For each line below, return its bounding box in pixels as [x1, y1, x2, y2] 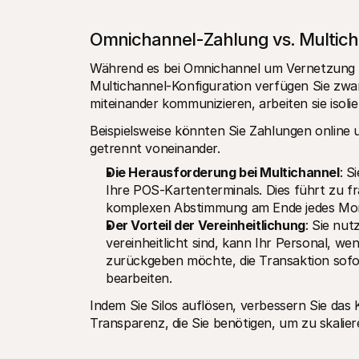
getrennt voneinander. [90, 140, 220, 156]
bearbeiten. [106, 270, 172, 286]
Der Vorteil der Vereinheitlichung [106, 217, 305, 233]
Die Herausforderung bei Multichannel [106, 164, 340, 180]
